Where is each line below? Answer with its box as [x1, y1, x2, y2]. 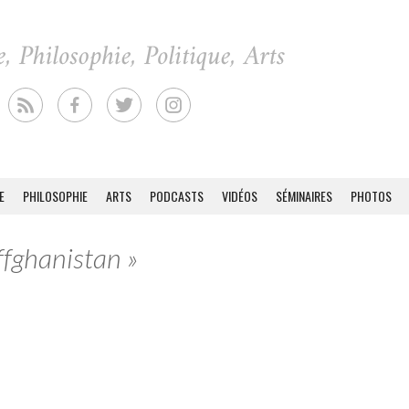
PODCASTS [150, 186, 204, 205]
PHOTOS [351, 186, 392, 205]
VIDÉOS [222, 186, 257, 205]
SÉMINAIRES [276, 186, 332, 205]
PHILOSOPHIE [23, 186, 88, 205]
